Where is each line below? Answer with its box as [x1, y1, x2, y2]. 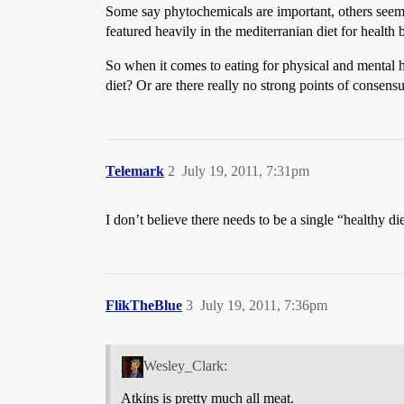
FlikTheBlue [106, 298, 182, 313]
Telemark [106, 163, 164, 179]
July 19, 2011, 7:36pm [200, 298, 327, 313]
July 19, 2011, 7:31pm [182, 163, 309, 179]
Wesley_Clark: [142, 357, 227, 373]
